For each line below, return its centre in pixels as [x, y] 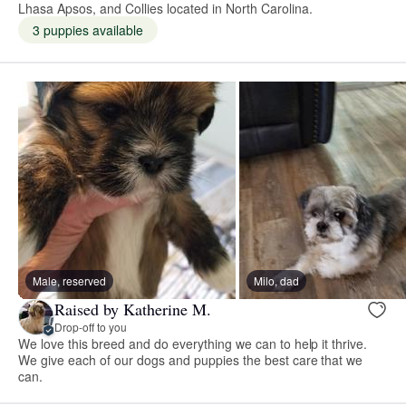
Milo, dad [276, 280]
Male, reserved [69, 280]
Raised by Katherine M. [133, 309]
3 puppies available [88, 29]
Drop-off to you [91, 327]
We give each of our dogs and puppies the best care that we [191, 359]
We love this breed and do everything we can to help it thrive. [193, 343]
